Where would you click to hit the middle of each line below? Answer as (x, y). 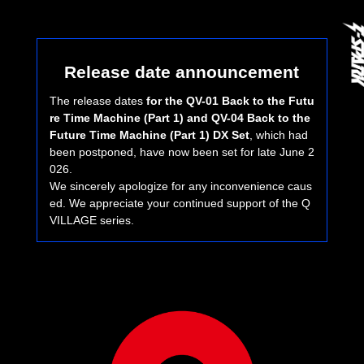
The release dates (97, 101)
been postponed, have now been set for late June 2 (182, 152)
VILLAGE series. (91, 221)
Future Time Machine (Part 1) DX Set (149, 135)
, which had (278, 135)
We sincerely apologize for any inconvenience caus (180, 186)
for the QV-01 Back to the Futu (230, 101)
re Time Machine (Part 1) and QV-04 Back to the (180, 118)
